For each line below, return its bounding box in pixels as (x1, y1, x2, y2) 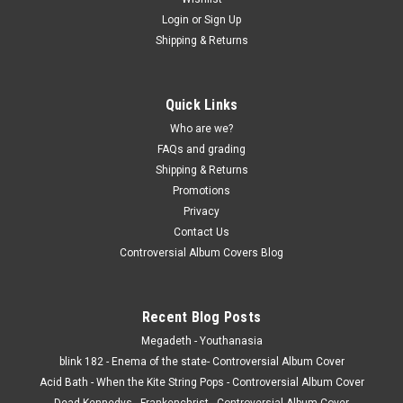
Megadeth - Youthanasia (140, 334, 263, 347)
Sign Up (204, 13, 242, 26)
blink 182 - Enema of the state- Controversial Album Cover (58, 354, 345, 368)
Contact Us (174, 225, 229, 238)
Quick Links (165, 95, 238, 113)
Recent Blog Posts (141, 308, 262, 326)
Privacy (184, 204, 219, 218)
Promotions (173, 184, 230, 197)
